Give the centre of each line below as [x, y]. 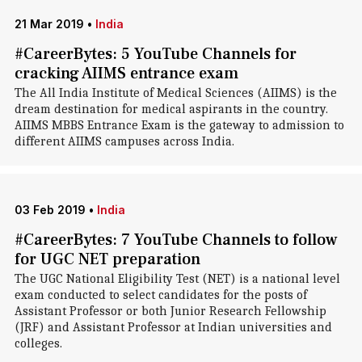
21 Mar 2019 [49, 24]
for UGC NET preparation [107, 259]
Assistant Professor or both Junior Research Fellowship [170, 311]
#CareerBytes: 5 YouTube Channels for [155, 54]
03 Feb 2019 [50, 210]
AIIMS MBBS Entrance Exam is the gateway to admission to [179, 125]
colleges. [38, 343]
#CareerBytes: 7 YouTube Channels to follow [176, 240]
